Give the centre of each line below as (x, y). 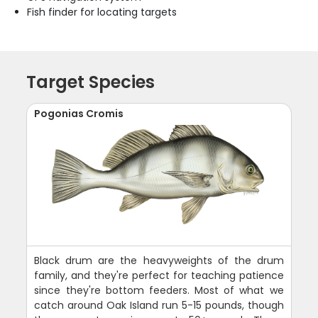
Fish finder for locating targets (102, 12)
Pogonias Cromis (79, 114)
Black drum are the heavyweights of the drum (159, 261)
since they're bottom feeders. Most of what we (159, 291)
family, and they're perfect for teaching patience (159, 276)
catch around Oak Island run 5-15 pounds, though (159, 306)
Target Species (91, 82)
